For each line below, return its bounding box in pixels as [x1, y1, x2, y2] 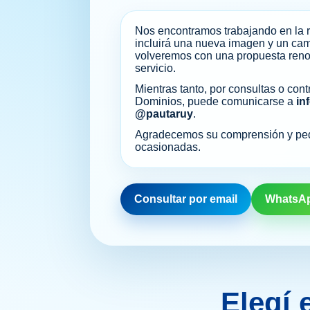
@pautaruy [135, 108, 193, 120]
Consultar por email [134, 193, 237, 206]
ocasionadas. [135, 141, 201, 154]
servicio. [135, 62, 176, 75]
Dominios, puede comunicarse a [135, 95, 296, 108]
